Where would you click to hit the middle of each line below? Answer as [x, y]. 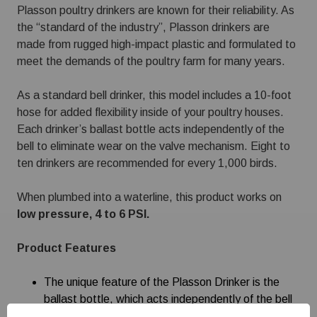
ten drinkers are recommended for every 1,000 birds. [147, 163]
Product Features [67, 248]
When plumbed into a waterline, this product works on [149, 197]
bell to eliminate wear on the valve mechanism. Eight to [154, 146]
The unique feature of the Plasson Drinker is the [162, 282]
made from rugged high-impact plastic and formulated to [156, 44]
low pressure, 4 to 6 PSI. [83, 214]
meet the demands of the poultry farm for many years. [151, 61]
